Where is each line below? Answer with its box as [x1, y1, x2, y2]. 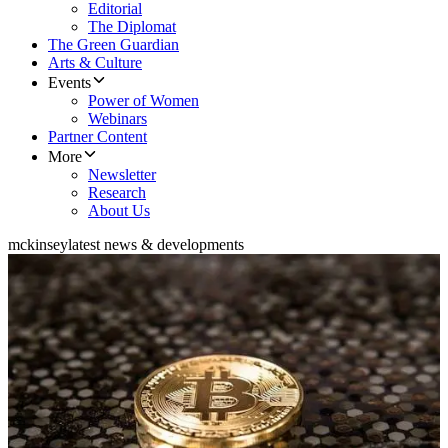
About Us [88, 202, 150, 220]
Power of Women [88, 92, 199, 110]
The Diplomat [88, 18, 176, 36]
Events [48, 74, 91, 92]
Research [88, 184, 146, 202]
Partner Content [48, 128, 147, 146]
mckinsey [8, 236, 68, 254]
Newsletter [88, 166, 156, 184]
